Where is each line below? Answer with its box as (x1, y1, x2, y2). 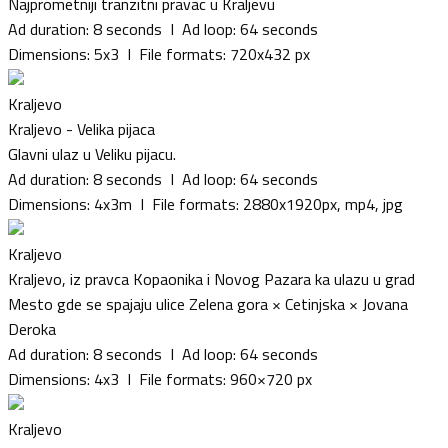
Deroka (8, 316, 56, 341)
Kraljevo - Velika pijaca (8, 116, 155, 141)
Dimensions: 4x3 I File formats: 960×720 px (8, 366, 312, 391)
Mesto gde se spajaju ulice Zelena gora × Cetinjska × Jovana (8, 291, 408, 316)
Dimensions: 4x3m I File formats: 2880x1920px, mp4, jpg (8, 191, 403, 216)
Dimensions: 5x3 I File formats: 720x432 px (8, 41, 310, 66)
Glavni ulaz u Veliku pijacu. (8, 141, 176, 166)
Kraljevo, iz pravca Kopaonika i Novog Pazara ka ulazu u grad (8, 266, 415, 291)
